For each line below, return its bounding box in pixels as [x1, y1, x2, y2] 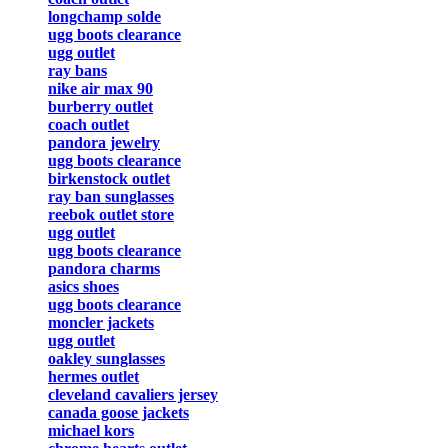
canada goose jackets [48, 404, 189, 422]
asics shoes [48, 278, 119, 296]
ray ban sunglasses [48, 188, 174, 206]
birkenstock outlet [48, 170, 170, 188]
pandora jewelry [48, 134, 160, 152]
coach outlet [48, 116, 129, 134]
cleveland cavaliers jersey [48, 386, 218, 404]
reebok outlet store [48, 206, 174, 224]
